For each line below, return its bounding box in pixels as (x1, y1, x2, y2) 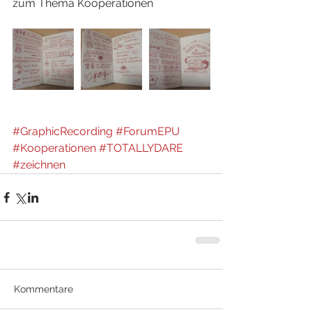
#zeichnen (13, 158, 65, 171)
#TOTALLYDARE (99, 141, 183, 155)
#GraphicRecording (13, 125, 113, 138)
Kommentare (14, 283, 73, 295)
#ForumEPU (116, 125, 180, 138)
